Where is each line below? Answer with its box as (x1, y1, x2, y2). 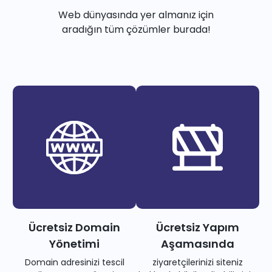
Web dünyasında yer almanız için (58, 8, 214, 22)
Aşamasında (161, 236, 234, 252)
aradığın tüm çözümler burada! (61, 22, 211, 37)
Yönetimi (49, 236, 100, 252)
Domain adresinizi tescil (24, 256, 124, 269)
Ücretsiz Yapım (156, 220, 239, 236)
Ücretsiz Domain (29, 220, 120, 236)
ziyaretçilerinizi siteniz (152, 256, 243, 269)
